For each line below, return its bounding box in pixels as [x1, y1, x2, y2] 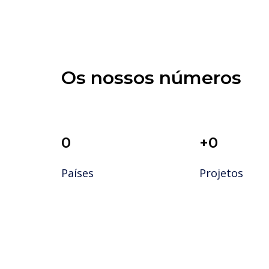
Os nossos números [61, 67, 241, 89]
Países [61, 166, 94, 180]
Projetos [199, 166, 243, 180]
